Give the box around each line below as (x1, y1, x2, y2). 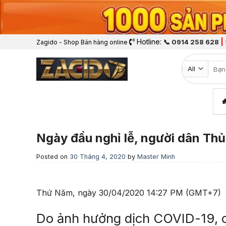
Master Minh (137, 153, 175, 161)
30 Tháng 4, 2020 (70, 153, 126, 161)
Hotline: (135, 37, 163, 46)
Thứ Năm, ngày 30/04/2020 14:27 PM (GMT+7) (36, 188, 221, 198)
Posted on (36, 153, 70, 161)
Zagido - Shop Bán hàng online (36, 38, 128, 46)
